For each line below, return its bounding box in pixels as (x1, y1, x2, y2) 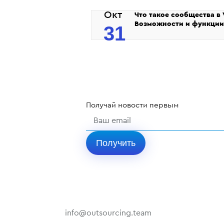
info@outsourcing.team (65, 208, 151, 217)
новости (118, 101, 147, 109)
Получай (86, 101, 118, 109)
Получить (96, 137, 135, 148)
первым (147, 101, 178, 109)
